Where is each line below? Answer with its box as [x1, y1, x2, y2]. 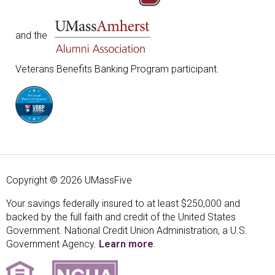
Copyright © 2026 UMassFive [6, 174, 132, 187]
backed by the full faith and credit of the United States [6, 211, 236, 223]
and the [15, 29, 55, 42]
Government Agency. [6, 238, 99, 250]
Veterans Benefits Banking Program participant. [15, 63, 219, 76]
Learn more [99, 238, 153, 250]
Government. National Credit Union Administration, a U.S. [6, 225, 247, 237]
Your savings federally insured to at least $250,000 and [6, 198, 240, 210]
